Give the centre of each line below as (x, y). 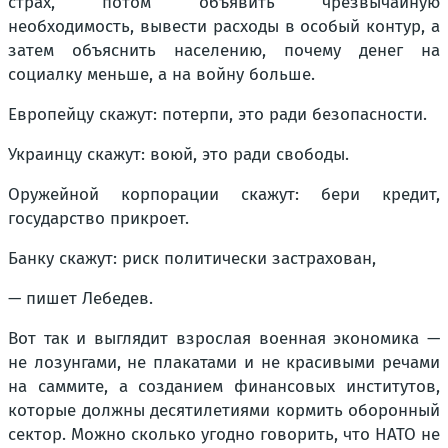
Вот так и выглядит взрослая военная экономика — (224, 338)
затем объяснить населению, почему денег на (224, 50)
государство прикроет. (98, 218)
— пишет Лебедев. (80, 298)
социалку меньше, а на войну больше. (161, 74)
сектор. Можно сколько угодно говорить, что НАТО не (224, 434)
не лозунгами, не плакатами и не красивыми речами (224, 362)
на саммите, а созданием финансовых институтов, (224, 386)
